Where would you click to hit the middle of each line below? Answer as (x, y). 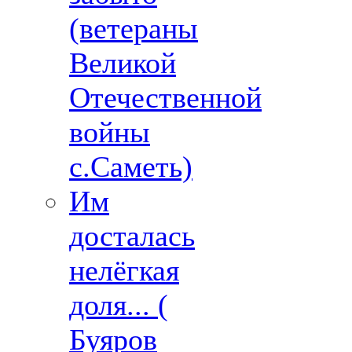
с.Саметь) (131, 167)
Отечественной (165, 97)
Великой (123, 63)
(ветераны (134, 28)
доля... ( (119, 305)
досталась (132, 236)
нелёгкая (124, 270)
